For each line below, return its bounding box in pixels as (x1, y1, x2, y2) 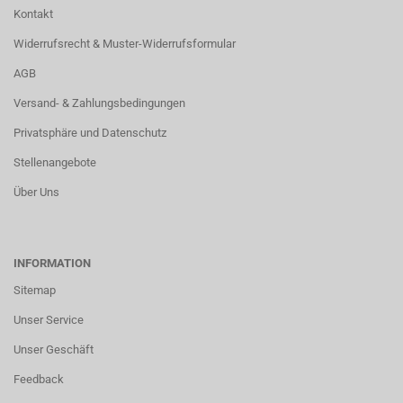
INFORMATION (13, 256, 91, 270)
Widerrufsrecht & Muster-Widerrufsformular (13, 37, 236, 50)
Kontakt (13, 7, 53, 21)
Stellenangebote (13, 156, 96, 169)
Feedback (13, 372, 64, 386)
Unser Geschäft (13, 343, 94, 356)
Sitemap (13, 283, 56, 297)
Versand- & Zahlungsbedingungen (13, 96, 185, 110)
